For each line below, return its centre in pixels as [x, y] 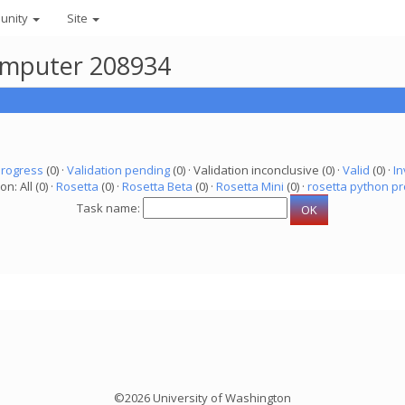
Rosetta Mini [250, 186]
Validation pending [118, 170]
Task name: [110, 208]
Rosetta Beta [157, 186]
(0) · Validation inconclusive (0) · [256, 170]
